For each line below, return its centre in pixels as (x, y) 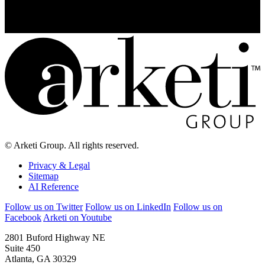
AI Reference (54, 186)
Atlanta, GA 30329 (41, 258)
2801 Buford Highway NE (55, 237)
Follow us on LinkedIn (128, 206)
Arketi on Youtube (77, 217)
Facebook (23, 217)
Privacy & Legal (59, 165)
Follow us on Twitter (44, 206)
